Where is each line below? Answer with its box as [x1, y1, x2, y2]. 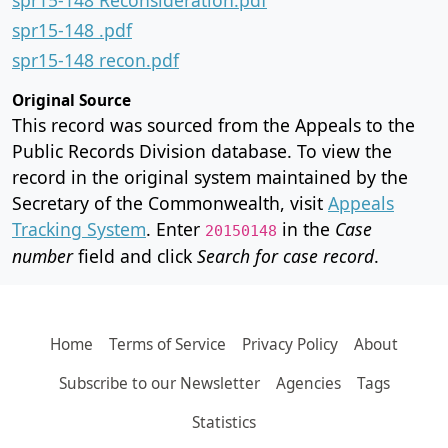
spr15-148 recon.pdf [12, 47, 179, 72]
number [12, 243, 73, 268]
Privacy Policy [242, 333, 338, 355]
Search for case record [197, 243, 374, 268]
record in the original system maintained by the [12, 164, 408, 189]
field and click [73, 243, 197, 268]
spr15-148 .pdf [12, 17, 132, 42]
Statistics [192, 411, 256, 433]
